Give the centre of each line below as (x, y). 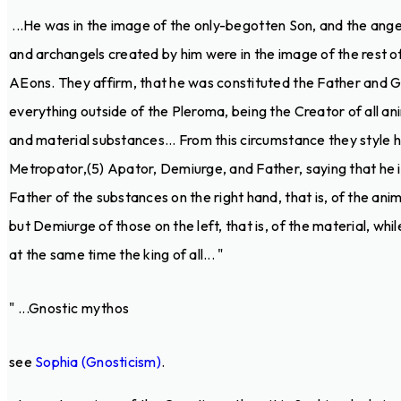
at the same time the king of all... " (116, 254)
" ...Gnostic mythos (69, 307)
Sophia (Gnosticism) (98, 361)
